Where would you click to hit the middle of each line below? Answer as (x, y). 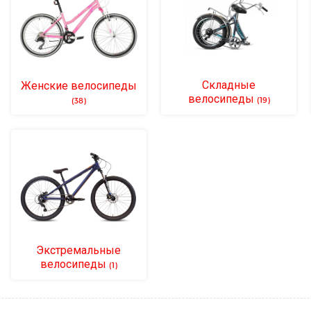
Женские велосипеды (78, 85)
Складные (229, 84)
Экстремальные (79, 249)
